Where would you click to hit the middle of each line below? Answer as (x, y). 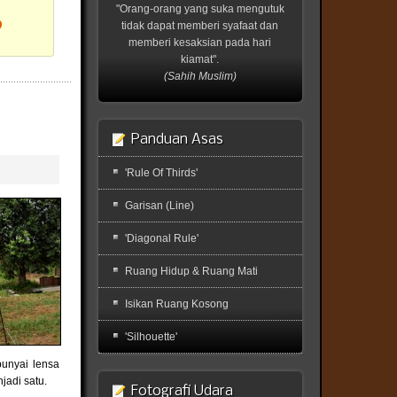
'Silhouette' (151, 337)
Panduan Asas (177, 140)
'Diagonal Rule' (161, 238)
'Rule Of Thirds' (161, 173)
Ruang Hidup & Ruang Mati (191, 271)
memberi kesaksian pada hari (200, 43)
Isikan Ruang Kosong (176, 304)
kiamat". (200, 59)
